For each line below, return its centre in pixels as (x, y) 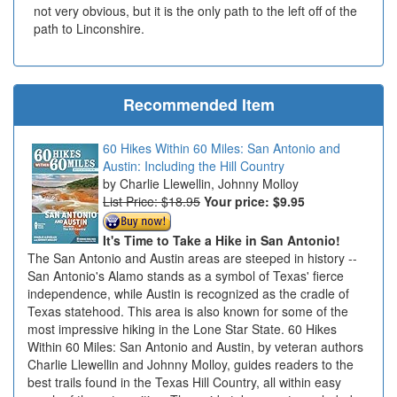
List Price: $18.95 (152, 202)
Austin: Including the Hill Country (194, 166)
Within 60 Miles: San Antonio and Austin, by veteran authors (195, 346)
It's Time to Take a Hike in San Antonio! (222, 240)
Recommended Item (198, 105)
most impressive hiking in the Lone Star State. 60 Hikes (182, 328)
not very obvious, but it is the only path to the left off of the (195, 11)
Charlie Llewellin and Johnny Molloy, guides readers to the (191, 364)
